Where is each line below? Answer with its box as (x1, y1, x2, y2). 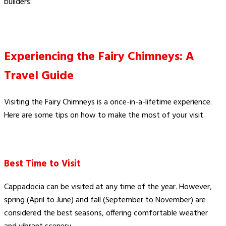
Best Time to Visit (4, 156, 81, 172)
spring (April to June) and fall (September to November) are (4, 194, 206, 207)
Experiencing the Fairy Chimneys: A (4, 47, 194, 67)
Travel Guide (4, 67, 74, 86)
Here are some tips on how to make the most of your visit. (4, 109, 205, 123)
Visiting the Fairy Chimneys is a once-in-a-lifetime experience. (4, 96, 212, 109)
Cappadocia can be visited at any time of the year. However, (4, 181, 212, 194)
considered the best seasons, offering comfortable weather (4, 207, 208, 220)
